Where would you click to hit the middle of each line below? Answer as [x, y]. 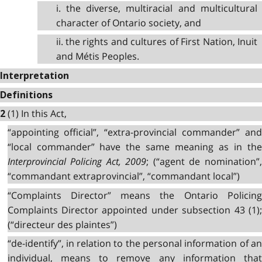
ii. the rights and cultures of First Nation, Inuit [156, 42]
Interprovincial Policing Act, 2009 [77, 162]
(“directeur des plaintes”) [62, 224]
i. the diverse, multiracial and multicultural [156, 8]
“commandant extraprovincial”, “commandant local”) [123, 176]
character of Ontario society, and [128, 23]
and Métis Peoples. [97, 56]
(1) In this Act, [37, 113]
